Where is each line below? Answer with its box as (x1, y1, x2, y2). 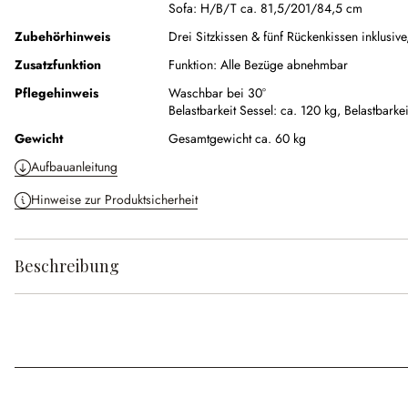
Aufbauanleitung (31, 158, 117, 177)
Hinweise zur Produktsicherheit (31, 190, 198, 209)
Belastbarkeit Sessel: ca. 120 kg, (168, 101, 344, 120)
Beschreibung (15, 255, 119, 278)
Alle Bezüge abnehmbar (220, 56, 348, 75)
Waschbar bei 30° (168, 84, 266, 103)
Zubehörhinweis (15, 27, 110, 46)
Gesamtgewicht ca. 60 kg (168, 129, 306, 148)
